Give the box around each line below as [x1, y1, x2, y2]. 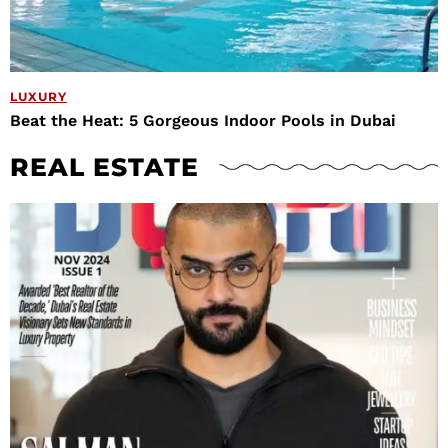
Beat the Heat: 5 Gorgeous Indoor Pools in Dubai [10, 110, 396, 130]
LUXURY [10, 88, 67, 104]
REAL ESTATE [10, 151, 199, 182]
